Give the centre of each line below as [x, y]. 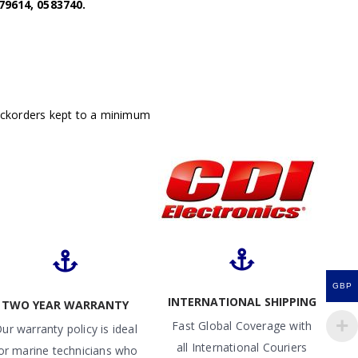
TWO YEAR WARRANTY [66, 305]
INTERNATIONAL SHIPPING [242, 302]
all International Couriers [242, 347]
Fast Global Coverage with [242, 326]
